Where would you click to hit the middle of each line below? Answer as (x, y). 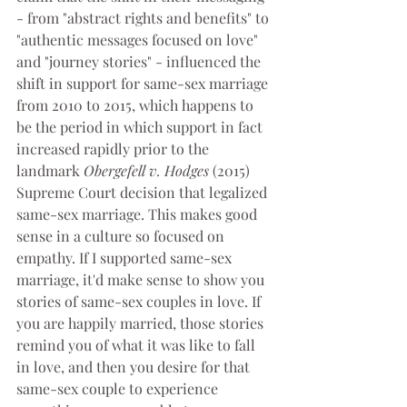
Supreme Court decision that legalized (144, 193)
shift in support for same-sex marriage (144, 84)
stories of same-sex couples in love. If (140, 302)
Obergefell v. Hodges (148, 171)
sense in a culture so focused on (122, 236)
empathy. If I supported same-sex (126, 258)
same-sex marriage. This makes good (139, 214)
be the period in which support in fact (141, 127)
